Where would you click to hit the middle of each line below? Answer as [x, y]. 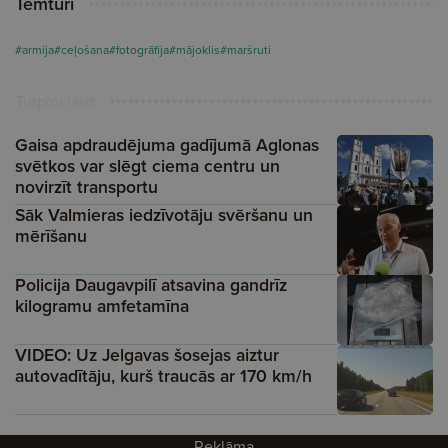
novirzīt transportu [86, 186]
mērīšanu [51, 235]
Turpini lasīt [55, 101]
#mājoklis [194, 49]
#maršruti [245, 49]
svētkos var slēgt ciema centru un [147, 165]
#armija [34, 49]
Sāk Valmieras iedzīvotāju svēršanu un [164, 214]
